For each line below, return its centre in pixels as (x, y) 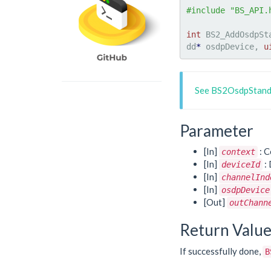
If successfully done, (221, 251)
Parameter (217, 130)
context (238, 152)
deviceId (241, 165)
